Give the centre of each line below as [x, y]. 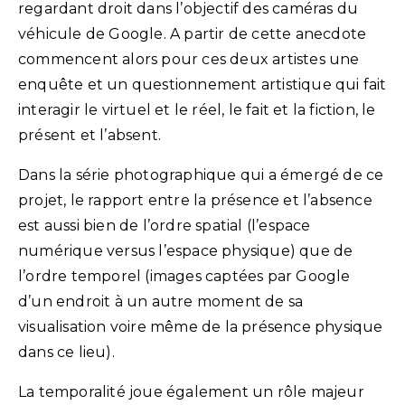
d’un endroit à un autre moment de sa [161, 301]
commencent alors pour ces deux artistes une [189, 59]
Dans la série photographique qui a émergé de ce [201, 174]
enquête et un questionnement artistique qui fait [202, 84]
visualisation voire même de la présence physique [201, 326]
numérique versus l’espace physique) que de [186, 250]
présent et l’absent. [89, 135]
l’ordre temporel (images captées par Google [184, 276]
